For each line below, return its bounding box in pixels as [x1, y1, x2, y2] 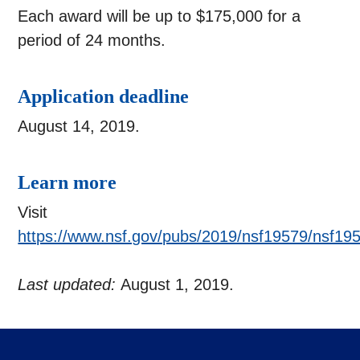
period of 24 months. [18, 31, 166, 50]
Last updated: [18, 276, 121, 294]
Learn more [18, 172, 117, 194]
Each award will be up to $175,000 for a [18, 7, 301, 26]
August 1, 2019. [121, 276, 235, 294]
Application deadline [18, 86, 190, 108]
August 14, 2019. [18, 117, 141, 136]
